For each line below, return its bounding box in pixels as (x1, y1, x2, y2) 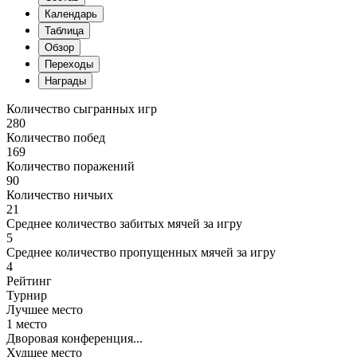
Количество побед (6, 131, 105, 145)
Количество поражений (6, 159, 135, 174)
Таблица (45, 25, 84, 37)
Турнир (6, 288, 47, 303)
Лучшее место (6, 303, 83, 317)
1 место (6, 317, 47, 331)
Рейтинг (6, 274, 52, 288)
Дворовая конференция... (6, 331, 143, 346)
